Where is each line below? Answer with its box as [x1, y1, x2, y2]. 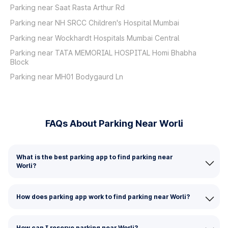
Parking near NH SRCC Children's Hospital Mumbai [10, 18, 179, 27]
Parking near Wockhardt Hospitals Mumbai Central [10, 34, 179, 42]
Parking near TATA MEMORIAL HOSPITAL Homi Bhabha [10, 48, 196, 57]
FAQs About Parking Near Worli [45, 118, 183, 129]
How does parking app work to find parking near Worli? [16, 193, 190, 201]
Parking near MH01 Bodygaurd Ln [10, 72, 123, 81]
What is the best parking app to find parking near [16, 153, 173, 161]
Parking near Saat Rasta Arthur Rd [10, 3, 125, 12]
